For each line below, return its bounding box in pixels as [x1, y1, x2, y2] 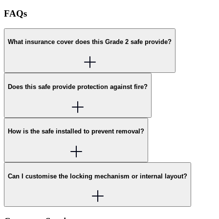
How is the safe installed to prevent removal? [8, 128, 144, 135]
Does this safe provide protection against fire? [8, 83, 148, 90]
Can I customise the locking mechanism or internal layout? [8, 172, 187, 180]
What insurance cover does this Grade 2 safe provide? [8, 38, 172, 46]
